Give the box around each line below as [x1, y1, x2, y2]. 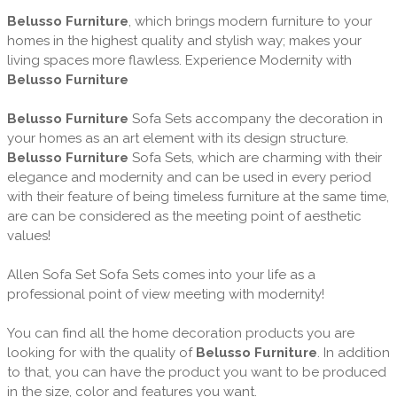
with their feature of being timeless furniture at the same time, [6, 188, 389, 205]
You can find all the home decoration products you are [6, 324, 354, 341]
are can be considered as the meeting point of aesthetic [6, 207, 362, 224]
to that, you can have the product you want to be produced [6, 363, 386, 380]
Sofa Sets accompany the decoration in [128, 110, 383, 127]
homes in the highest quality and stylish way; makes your [6, 32, 362, 49]
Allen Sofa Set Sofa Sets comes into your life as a [6, 266, 315, 283]
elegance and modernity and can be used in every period [6, 168, 371, 185]
